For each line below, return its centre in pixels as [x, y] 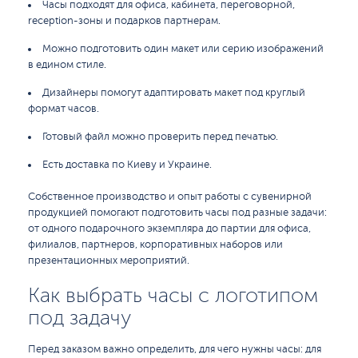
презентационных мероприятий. [109, 261]
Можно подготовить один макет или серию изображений [183, 49]
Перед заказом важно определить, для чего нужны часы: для [175, 349]
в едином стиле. [67, 65]
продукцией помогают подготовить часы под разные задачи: [177, 213]
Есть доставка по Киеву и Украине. [127, 165]
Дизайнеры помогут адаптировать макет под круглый [174, 93]
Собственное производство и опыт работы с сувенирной [170, 197]
